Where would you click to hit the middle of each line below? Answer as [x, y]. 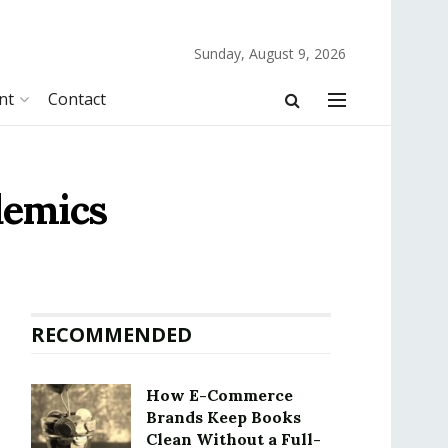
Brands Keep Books [223, 417]
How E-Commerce [219, 395]
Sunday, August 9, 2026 [270, 53]
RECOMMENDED [111, 334]
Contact [77, 99]
